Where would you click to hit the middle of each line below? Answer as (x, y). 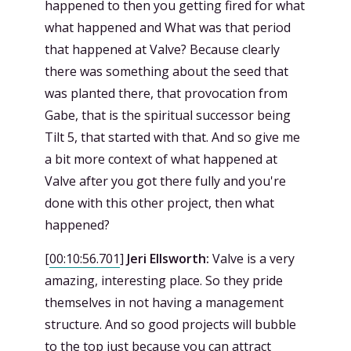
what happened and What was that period (168, 27)
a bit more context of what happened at (161, 159)
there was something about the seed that (166, 71)
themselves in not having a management (164, 302)
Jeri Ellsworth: (168, 259)
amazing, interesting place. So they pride (164, 280)
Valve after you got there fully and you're (165, 181)
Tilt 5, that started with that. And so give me (172, 137)
